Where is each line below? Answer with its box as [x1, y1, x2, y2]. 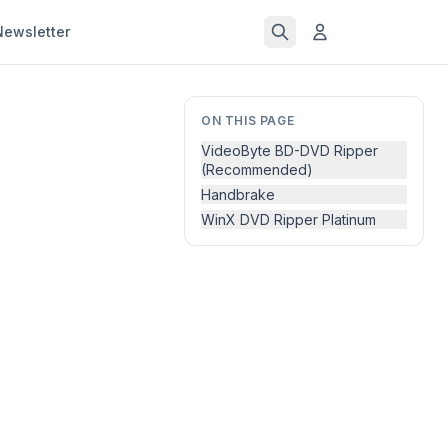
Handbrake [201, 186, 275, 203]
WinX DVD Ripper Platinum [201, 211, 376, 228]
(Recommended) [201, 161, 313, 178]
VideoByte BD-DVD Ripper [201, 142, 378, 159]
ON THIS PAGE [201, 113, 295, 128]
